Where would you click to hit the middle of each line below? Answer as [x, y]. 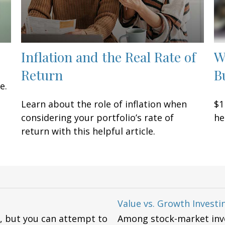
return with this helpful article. [88, 131]
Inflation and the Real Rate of [109, 57]
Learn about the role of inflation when [104, 104]
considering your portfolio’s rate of [98, 117]
